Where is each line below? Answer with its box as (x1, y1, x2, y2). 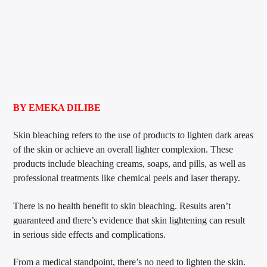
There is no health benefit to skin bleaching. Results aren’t (13, 200, 231, 211)
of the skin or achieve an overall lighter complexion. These (13, 144, 234, 155)
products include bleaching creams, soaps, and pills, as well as (13, 159, 246, 169)
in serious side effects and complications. (13, 229, 166, 240)
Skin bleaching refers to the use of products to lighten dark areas (13, 130, 254, 141)
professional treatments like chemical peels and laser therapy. (13, 173, 241, 184)
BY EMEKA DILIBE (13, 102, 101, 113)
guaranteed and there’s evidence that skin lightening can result (13, 215, 246, 225)
